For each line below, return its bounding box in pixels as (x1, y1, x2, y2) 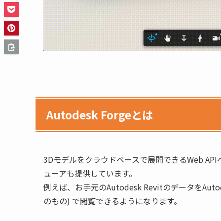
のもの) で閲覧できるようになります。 (43, 195, 182, 207)
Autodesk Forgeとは (46, 106, 153, 122)
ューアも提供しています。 (43, 167, 137, 180)
